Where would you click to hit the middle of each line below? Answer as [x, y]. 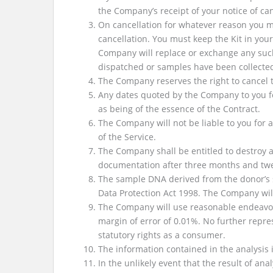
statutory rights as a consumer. [162, 235]
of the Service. [127, 136]
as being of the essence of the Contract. [179, 108]
